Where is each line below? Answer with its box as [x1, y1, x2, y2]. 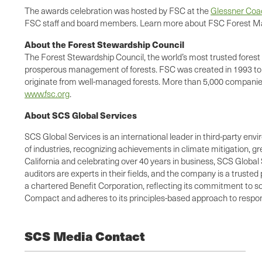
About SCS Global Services [25, 109, 137, 122]
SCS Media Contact [25, 227, 145, 246]
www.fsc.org [25, 88, 70, 100]
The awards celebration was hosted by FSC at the [25, 5, 211, 17]
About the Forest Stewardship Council [25, 38, 184, 51]
